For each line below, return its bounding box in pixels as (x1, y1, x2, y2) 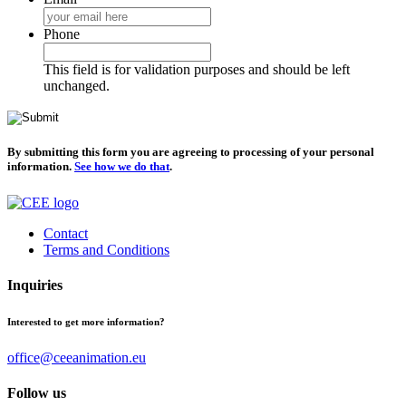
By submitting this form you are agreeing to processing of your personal (7, 145, 374, 159)
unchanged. (43, 78, 110, 94)
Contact (43, 225, 88, 241)
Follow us (7, 384, 66, 401)
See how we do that (74, 159, 169, 174)
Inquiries (7, 276, 63, 293)
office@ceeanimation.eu (7, 349, 146, 365)
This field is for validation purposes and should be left (43, 62, 350, 78)
